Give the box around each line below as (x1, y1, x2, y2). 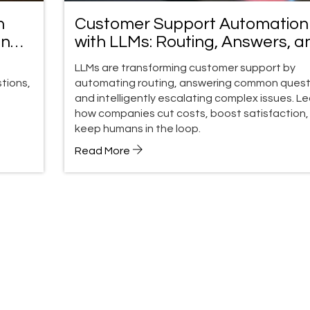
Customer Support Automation (74, 15, 309, 33)
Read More (74, 145, 132, 156)
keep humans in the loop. (74, 122, 201, 134)
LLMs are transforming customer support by (74, 62, 295, 73)
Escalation (74, 51, 154, 69)
